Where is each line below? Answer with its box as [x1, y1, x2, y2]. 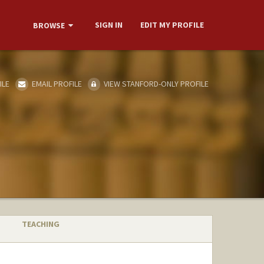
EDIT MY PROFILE [140, 19, 204, 30]
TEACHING [21, 219, 60, 230]
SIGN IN [94, 19, 123, 30]
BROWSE [33, 20, 65, 31]
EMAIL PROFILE [29, 78, 82, 89]
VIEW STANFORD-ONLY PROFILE [102, 78, 209, 89]
